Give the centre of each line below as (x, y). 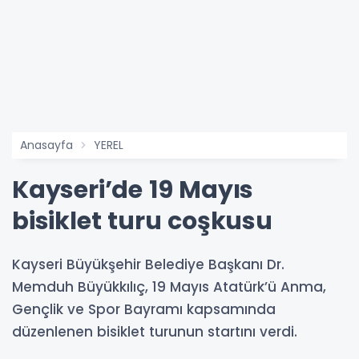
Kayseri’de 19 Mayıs (133, 190)
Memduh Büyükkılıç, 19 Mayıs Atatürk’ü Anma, (169, 287)
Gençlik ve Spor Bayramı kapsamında (144, 310)
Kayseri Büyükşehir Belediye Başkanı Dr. (148, 265)
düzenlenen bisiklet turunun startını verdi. (155, 332)
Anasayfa (46, 145)
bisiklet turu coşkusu (142, 222)
